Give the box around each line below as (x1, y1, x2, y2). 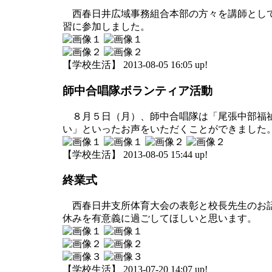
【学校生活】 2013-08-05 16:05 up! (63, 59, 208, 70)
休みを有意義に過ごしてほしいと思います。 (63, 213, 257, 224)
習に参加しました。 (63, 21, 150, 32)
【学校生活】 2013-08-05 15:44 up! (63, 149, 208, 160)
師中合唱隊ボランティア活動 (63, 84, 212, 97)
